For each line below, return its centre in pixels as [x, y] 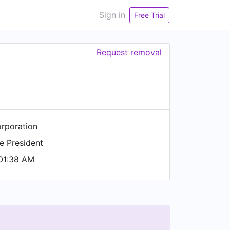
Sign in [112, 15]
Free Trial [149, 15]
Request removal [129, 52]
